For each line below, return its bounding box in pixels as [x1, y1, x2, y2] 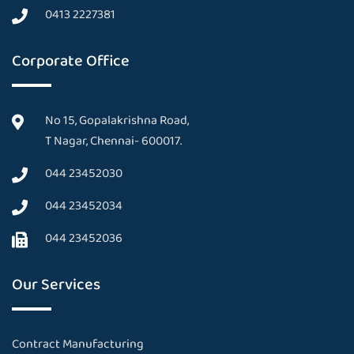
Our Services [12, 272, 100, 298]
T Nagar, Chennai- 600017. [45, 131, 182, 152]
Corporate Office [12, 48, 130, 74]
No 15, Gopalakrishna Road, [45, 111, 189, 131]
